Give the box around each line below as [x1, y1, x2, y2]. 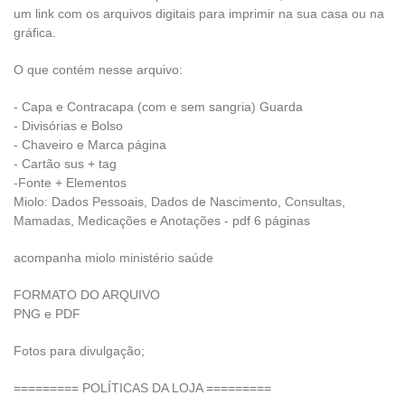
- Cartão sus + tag [14, 155, 117, 171]
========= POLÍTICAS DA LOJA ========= [14, 380, 271, 395]
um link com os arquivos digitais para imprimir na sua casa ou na [14, 5, 384, 21]
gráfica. [14, 24, 56, 40]
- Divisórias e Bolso [14, 118, 123, 133]
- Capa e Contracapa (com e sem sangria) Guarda [14, 99, 303, 114]
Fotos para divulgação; [14, 343, 145, 358]
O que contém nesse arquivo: [14, 61, 183, 77]
